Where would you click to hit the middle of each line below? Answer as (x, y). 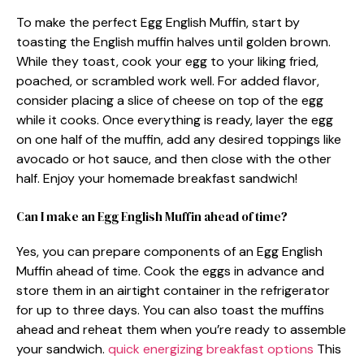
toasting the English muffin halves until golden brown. (173, 41)
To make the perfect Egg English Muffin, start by (158, 22)
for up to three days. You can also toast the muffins (170, 310)
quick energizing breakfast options (211, 349)
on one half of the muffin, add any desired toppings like (179, 139)
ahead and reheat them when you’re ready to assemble (181, 329)
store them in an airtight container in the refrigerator (173, 290)
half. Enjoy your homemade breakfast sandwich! (157, 178)
